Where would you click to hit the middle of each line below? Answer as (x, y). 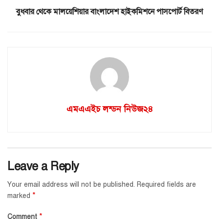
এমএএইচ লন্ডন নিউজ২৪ (109, 109)
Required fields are (166, 185)
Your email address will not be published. (71, 185)
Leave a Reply (43, 166)
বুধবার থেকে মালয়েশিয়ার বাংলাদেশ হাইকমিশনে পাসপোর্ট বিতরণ (109, 12)
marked (20, 196)
